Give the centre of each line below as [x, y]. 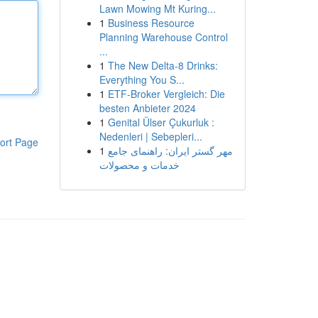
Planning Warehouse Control [163, 37]
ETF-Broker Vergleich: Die [166, 94]
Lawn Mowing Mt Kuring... [157, 9]
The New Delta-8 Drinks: [163, 65]
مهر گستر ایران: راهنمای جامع [170, 150]
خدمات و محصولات [139, 165]
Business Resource [151, 23]
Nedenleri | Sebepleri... [150, 136]
